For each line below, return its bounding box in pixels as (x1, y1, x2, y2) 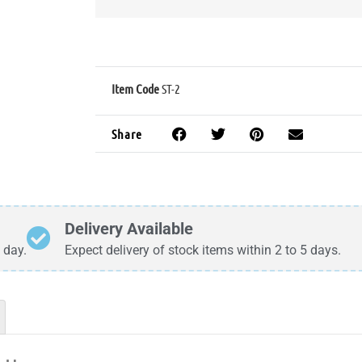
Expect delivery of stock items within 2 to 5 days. (65, 242, 341, 258)
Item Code (111, 81, 162, 97)
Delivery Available (65, 218, 193, 238)
